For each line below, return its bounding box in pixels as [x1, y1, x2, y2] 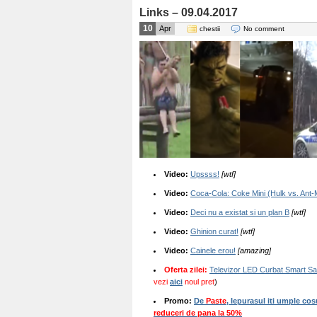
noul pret [183, 277, 214, 286]
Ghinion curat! [190, 227, 238, 236]
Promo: [164, 296, 194, 305]
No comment [243, 25, 284, 33]
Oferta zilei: [164, 265, 207, 274]
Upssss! [190, 170, 219, 178]
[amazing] [238, 246, 271, 255]
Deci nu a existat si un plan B [190, 208, 289, 217]
